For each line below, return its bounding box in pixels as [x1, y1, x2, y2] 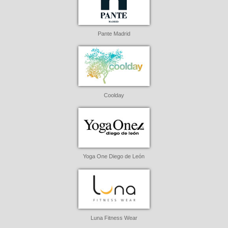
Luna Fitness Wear [90, 214, 137, 221]
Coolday [103, 92, 124, 98]
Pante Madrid [97, 31, 130, 37]
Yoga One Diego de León [83, 153, 145, 160]
